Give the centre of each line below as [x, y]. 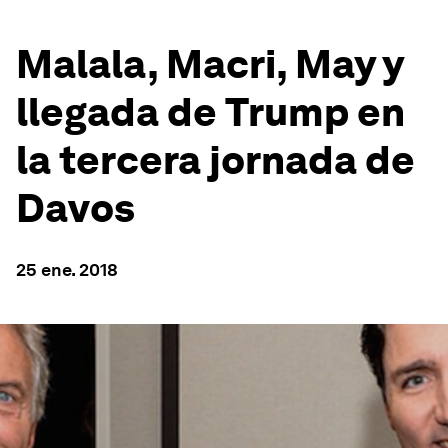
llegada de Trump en [210, 112]
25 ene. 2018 [67, 269]
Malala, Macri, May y [209, 64]
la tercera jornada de [215, 160]
